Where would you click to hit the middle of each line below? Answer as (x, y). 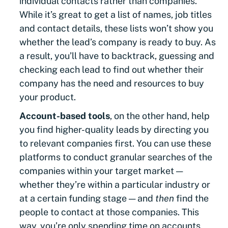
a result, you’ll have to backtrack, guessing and (117, 55)
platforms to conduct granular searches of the (116, 157)
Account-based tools (65, 116)
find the (192, 198)
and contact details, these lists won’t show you (116, 28)
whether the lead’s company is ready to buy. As (118, 42)
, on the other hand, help (160, 116)
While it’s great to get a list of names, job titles (116, 14)
